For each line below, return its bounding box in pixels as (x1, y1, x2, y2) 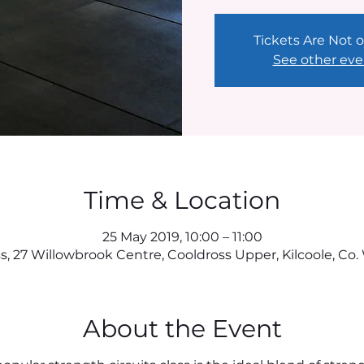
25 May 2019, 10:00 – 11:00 (102, 229, 262, 245)
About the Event (82, 314, 282, 344)
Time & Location (84, 185, 280, 215)
